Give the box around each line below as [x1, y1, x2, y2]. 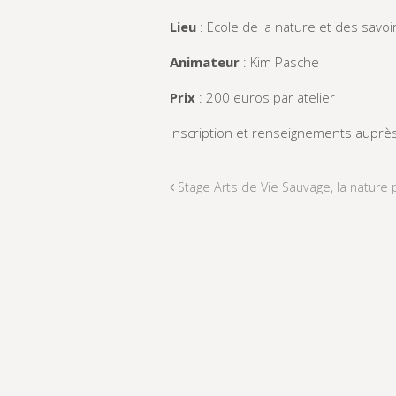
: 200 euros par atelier [195, 88, 335, 106]
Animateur [170, 52, 240, 71]
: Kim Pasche [240, 52, 319, 71]
